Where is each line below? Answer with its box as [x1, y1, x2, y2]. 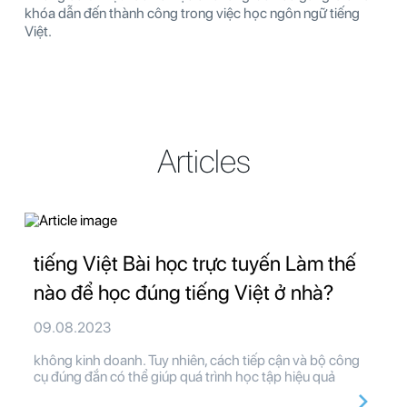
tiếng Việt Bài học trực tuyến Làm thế [34, 250, 356, 276]
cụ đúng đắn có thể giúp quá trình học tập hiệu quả [34, 367, 335, 385]
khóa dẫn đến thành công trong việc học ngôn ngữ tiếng [25, 4, 360, 22]
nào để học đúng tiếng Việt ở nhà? [34, 279, 333, 305]
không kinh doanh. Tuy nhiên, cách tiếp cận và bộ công [34, 351, 360, 369]
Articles [156, 141, 251, 181]
